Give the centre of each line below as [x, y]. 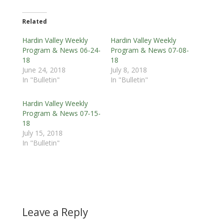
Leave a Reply [55, 212]
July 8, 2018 [129, 70]
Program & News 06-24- [61, 50]
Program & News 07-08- [149, 50]
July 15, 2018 [42, 133]
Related [34, 22]
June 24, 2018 [44, 70]
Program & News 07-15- [61, 113]
